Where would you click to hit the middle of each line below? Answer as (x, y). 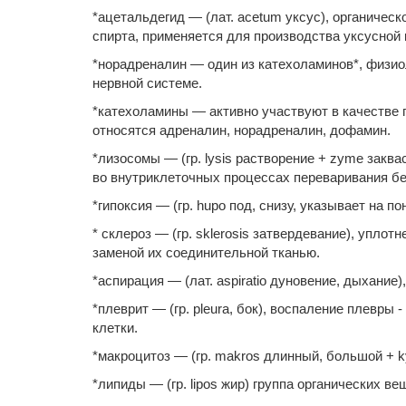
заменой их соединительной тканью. (206, 252)
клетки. (115, 328)
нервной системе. (147, 83)
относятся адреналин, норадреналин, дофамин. (242, 130)
